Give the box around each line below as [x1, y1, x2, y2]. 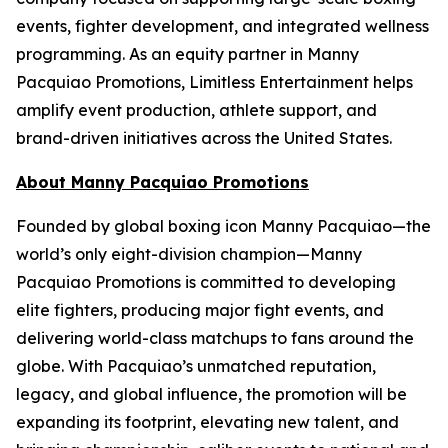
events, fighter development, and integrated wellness [16, 16, 429, 37]
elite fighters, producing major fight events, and [16, 300, 384, 321]
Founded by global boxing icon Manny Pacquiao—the [16, 216, 431, 237]
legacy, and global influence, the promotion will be [16, 384, 407, 405]
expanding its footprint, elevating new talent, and [16, 412, 399, 433]
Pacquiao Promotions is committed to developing [16, 272, 396, 293]
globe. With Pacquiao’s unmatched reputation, [16, 356, 376, 377]
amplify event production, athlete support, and [16, 100, 377, 121]
